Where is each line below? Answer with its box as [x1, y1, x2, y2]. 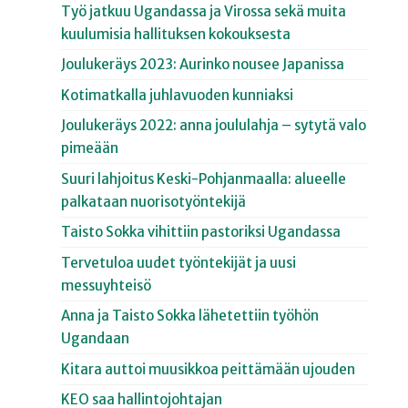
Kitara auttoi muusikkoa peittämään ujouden [61, 360, 356, 378]
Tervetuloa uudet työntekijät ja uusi [61, 253, 297, 271]
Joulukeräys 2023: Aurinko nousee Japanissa [61, 56, 345, 74]
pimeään [61, 139, 119, 158]
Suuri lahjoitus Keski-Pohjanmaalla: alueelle [61, 169, 347, 188]
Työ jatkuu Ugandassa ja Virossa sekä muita [61, 2, 347, 20]
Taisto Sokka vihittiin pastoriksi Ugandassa [61, 223, 342, 241]
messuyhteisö [61, 276, 152, 294]
